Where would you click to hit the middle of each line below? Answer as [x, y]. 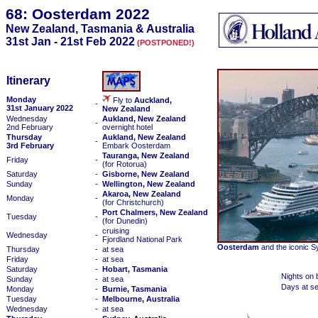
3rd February [30, 146]
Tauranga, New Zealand [146, 155]
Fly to [122, 100]
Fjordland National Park [142, 239]
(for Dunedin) [125, 221]
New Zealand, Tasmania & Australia [100, 29]
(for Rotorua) [125, 164]
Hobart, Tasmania [135, 269]
